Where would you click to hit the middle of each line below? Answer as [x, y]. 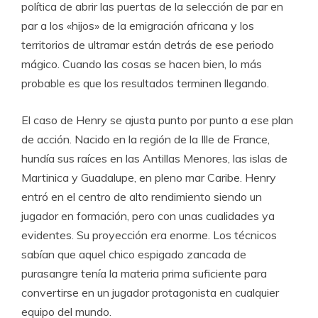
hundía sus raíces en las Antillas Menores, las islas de [154, 159]
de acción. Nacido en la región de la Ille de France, [146, 139]
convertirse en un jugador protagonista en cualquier [150, 293]
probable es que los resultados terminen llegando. [145, 83]
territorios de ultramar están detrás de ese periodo [148, 45]
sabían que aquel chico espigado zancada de [134, 254]
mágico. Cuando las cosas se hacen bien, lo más [142, 64]
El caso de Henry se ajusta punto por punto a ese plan [157, 120]
